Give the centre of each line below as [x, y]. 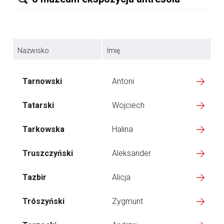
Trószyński [43, 201]
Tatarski [38, 105]
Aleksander [131, 153]
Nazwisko [33, 50]
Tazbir [34, 177]
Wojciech [128, 105]
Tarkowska [43, 129]
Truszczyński [48, 153]
